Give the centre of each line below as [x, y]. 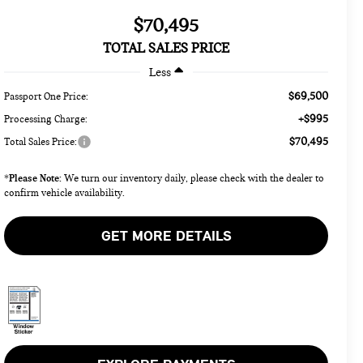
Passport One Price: [47, 96]
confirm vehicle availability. [65, 192]
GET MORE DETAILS [166, 235]
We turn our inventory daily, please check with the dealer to [193, 178]
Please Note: [36, 177]
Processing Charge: [46, 119]
